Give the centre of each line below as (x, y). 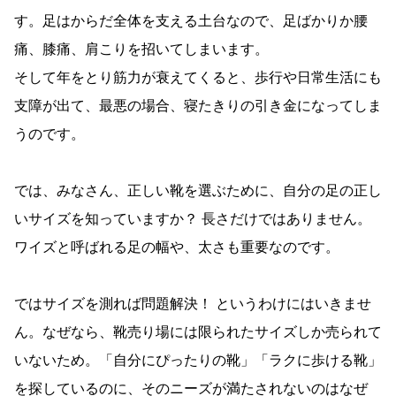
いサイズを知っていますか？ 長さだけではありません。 (193, 220)
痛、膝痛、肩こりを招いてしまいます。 (141, 50)
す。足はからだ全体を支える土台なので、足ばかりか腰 (191, 22)
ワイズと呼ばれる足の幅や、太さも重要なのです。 (177, 248)
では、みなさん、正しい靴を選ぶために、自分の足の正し (198, 191)
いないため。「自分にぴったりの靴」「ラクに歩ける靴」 (198, 361)
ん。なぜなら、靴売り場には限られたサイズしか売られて (198, 333)
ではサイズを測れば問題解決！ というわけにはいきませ (193, 305)
